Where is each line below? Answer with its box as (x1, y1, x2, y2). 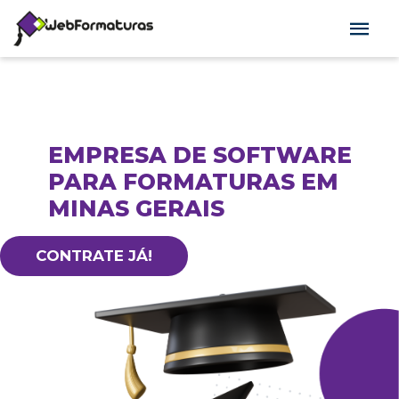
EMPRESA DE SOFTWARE (47, 142, 352, 169)
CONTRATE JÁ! (36, 247, 152, 265)
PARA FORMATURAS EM (47, 168, 338, 196)
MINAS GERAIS (47, 195, 224, 223)
